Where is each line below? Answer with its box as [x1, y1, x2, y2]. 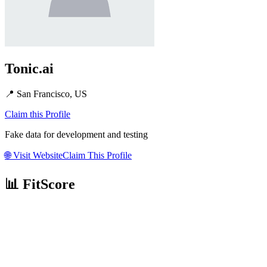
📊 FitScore [5, 176, 75, 192]
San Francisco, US [17, 88, 87, 99]
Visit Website [11, 150, 63, 160]
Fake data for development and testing [5, 129, 148, 139]
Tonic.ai [5, 60, 54, 76]
